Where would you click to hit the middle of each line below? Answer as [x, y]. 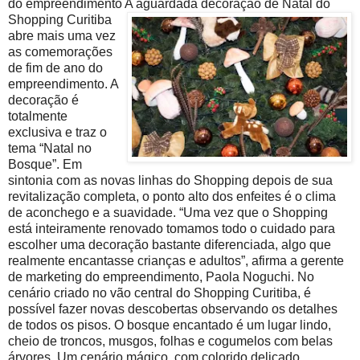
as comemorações [60, 51]
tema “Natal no [50, 148]
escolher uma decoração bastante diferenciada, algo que [170, 244]
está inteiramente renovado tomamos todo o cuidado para [172, 228]
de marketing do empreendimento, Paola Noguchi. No [161, 276]
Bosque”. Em [45, 164]
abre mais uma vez [62, 35]
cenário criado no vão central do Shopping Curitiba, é [160, 292]
